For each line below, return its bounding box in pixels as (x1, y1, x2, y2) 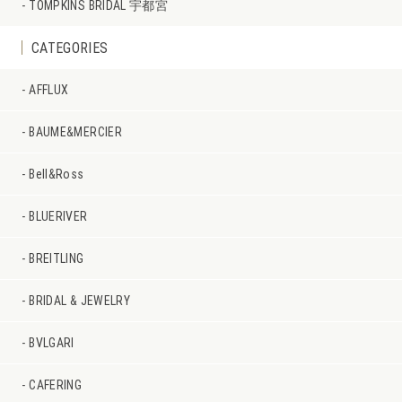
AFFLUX (29, 81, 69, 98)
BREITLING (29, 249, 84, 267)
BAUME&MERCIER (29, 123, 122, 140)
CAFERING (29, 376, 83, 393)
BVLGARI (29, 334, 74, 351)
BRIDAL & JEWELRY (29, 292, 130, 309)
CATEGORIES (31, 38, 109, 57)
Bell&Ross (29, 165, 84, 182)
